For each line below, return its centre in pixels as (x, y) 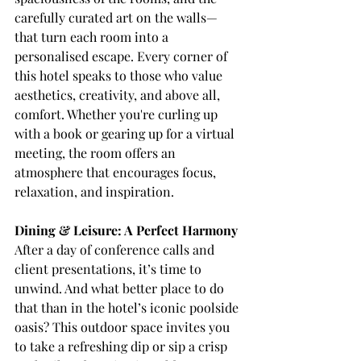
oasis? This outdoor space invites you (124, 326)
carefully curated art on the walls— (116, 17)
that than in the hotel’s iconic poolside (128, 307)
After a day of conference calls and (116, 249)
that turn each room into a (93, 36)
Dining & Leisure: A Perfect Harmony (126, 230)
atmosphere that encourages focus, (117, 172)
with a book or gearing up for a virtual (126, 133)
